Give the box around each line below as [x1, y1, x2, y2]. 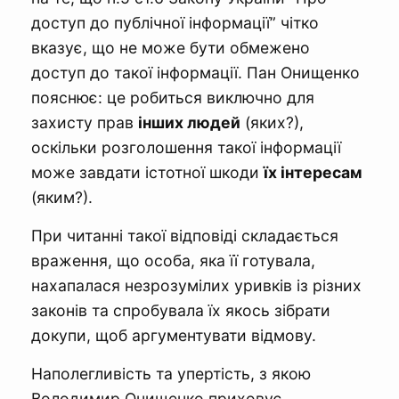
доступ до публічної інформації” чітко [31, 12, 319, 32]
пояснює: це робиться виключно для [31, 87, 314, 107]
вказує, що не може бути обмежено [31, 37, 310, 57]
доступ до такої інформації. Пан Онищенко [31, 62, 360, 82]
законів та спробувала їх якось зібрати [31, 300, 330, 320]
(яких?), [240, 112, 304, 132]
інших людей [138, 112, 240, 132]
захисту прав [31, 112, 138, 132]
